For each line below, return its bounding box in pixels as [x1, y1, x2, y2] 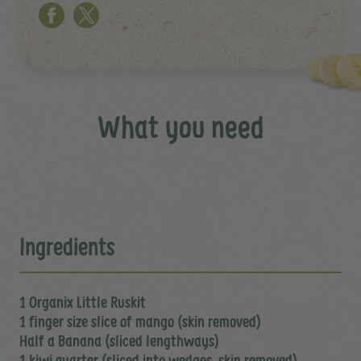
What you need [98, 106, 263, 147]
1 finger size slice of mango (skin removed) [19, 311, 261, 333]
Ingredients [19, 231, 115, 263]
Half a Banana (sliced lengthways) [19, 330, 219, 352]
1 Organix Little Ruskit [19, 292, 146, 313]
